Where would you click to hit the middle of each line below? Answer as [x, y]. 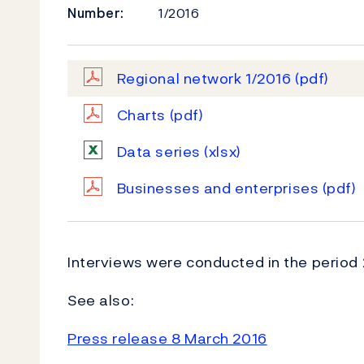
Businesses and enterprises [219, 188]
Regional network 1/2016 [206, 78]
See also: [101, 300]
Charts [143, 115]
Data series [160, 152]
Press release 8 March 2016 [167, 338]
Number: [96, 13]
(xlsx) [223, 152]
